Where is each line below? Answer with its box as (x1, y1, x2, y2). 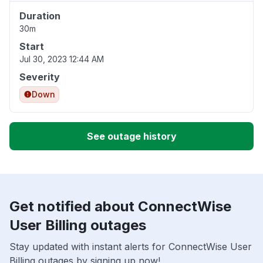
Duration (19, 10, 60, 22)
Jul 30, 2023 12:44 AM (19, 54, 104, 65)
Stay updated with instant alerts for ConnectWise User (9, 241, 252, 253)
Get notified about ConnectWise (9, 198, 231, 215)
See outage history (86, 130, 177, 143)
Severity (19, 71, 60, 83)
